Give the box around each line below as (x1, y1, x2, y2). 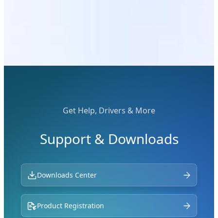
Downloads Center (37, 170, 97, 180)
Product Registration (37, 201, 105, 211)
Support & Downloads (39, 129, 179, 148)
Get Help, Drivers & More (63, 105, 155, 116)
